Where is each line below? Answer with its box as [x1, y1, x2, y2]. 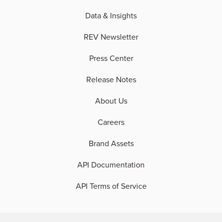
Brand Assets [88, 138, 134, 149]
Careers [98, 116, 124, 128]
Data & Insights [85, 10, 137, 21]
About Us [95, 95, 127, 107]
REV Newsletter [84, 31, 138, 43]
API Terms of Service [75, 180, 147, 192]
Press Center [89, 53, 133, 64]
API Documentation [77, 159, 145, 170]
